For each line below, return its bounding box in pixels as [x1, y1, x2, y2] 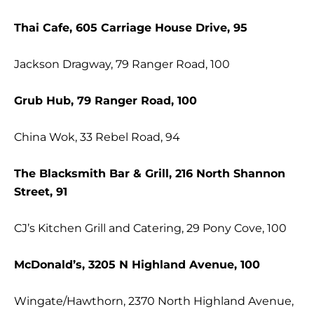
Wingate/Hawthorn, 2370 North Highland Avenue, [14, 294, 294, 308]
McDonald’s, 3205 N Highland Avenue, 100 [14, 258, 260, 272]
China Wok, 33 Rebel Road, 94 [14, 130, 180, 144]
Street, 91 [14, 185, 67, 199]
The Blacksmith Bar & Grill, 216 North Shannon [14, 167, 285, 181]
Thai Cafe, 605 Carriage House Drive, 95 [14, 21, 247, 35]
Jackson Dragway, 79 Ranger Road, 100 [14, 57, 230, 71]
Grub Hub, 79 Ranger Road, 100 [14, 94, 197, 108]
